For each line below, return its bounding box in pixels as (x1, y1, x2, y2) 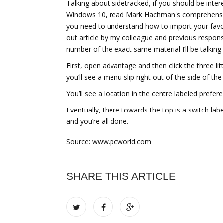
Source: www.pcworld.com (66, 137, 151, 146)
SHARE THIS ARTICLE (66, 170, 176, 182)
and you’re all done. (66, 116, 128, 126)
